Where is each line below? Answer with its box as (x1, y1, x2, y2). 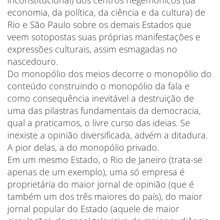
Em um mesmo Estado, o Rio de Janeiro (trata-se (7, 154, 202, 165)
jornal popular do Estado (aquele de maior (7, 203, 179, 215)
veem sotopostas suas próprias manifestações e (7, 31, 200, 43)
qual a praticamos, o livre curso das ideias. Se (7, 117, 190, 129)
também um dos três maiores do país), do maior (7, 191, 202, 202)
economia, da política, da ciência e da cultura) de (7, 6, 205, 18)
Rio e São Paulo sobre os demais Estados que (7, 19, 192, 30)
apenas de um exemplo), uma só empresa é (7, 166, 185, 178)
